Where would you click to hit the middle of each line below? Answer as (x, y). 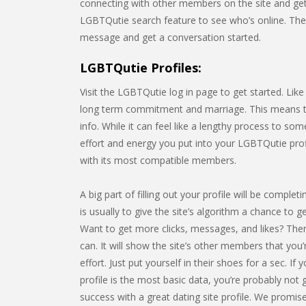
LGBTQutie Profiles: (141, 68)
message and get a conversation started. (170, 37)
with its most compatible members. (158, 160)
